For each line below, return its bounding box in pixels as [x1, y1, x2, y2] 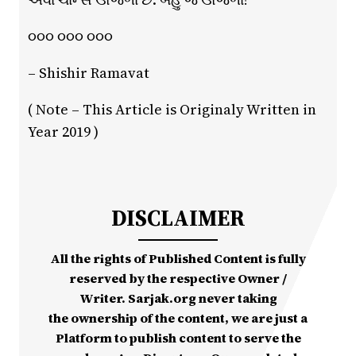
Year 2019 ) [27, 122, 99, 142]
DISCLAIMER [110, 203, 246, 234]
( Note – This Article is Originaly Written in [27, 99, 316, 120]
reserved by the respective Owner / [69, 269, 287, 288]
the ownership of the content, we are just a [48, 309, 308, 327]
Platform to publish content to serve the [55, 329, 301, 347]
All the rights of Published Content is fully [50, 250, 306, 268]
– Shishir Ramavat [27, 63, 149, 83]
